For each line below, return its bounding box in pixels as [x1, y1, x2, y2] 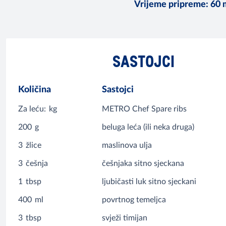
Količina [18, 85, 51, 95]
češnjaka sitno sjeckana [102, 159, 185, 168]
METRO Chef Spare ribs [102, 105, 187, 114]
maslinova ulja [102, 141, 152, 150]
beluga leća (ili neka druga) [102, 123, 195, 132]
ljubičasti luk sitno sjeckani [102, 178, 197, 186]
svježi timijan [102, 214, 148, 222]
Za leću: [18, 105, 46, 114]
